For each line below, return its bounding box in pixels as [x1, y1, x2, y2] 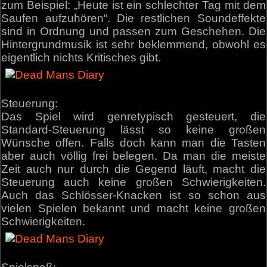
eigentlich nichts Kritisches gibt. [1, 51, 162, 64]
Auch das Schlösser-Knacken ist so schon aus [1, 188, 266, 201]
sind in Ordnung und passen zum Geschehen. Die [1, 24, 266, 38]
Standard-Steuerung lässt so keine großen [1, 123, 266, 136]
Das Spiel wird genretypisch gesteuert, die [1, 110, 266, 123]
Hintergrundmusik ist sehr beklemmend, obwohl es [1, 38, 266, 51]
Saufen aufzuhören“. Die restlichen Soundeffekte [1, 11, 266, 24]
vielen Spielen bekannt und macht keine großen [1, 201, 266, 215]
